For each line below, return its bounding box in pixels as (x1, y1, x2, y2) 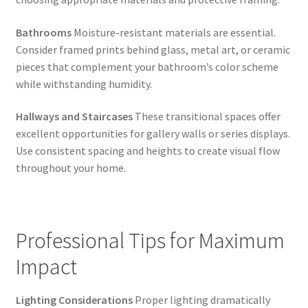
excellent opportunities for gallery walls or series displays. (15, 126, 290, 141)
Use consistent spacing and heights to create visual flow (15, 144, 280, 158)
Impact (15, 252, 77, 280)
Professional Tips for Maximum (15, 226, 285, 254)
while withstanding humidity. (15, 76, 152, 91)
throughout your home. (15, 161, 126, 175)
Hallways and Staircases (15, 109, 133, 124)
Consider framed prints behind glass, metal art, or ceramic (15, 42, 290, 56)
